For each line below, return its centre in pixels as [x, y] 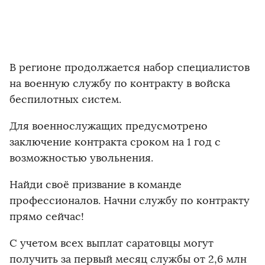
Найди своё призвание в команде [96, 185]
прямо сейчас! [47, 216]
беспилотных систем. [65, 99]
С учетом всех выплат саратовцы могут [112, 243]
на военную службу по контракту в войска [120, 83]
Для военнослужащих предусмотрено [109, 126]
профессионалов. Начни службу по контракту [130, 201]
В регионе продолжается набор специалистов [130, 67]
